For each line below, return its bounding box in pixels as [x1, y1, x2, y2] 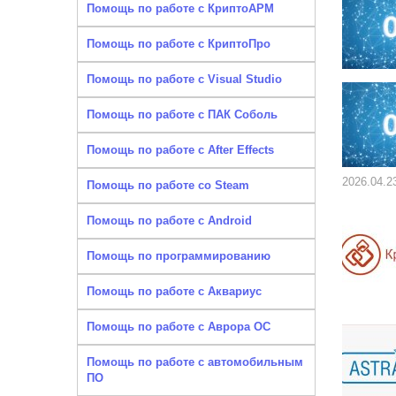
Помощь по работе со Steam [87, 179, 249, 192]
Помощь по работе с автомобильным [87, 355, 303, 369]
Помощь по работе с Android [87, 214, 252, 227]
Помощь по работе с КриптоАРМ [87, 2, 274, 15]
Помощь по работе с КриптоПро [87, 37, 270, 50]
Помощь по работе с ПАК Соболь [87, 108, 278, 121]
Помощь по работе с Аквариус [87, 285, 262, 298]
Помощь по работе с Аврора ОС [87, 320, 270, 333]
